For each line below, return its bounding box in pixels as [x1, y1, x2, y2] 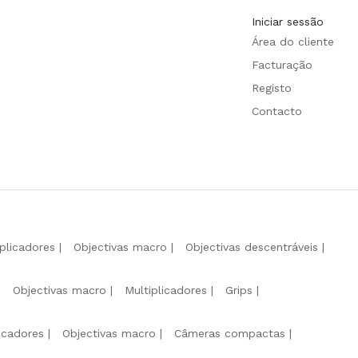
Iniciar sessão [252, 14, 324, 28]
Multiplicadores [125, 283, 207, 296]
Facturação [252, 58, 312, 71]
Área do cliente [252, 34, 334, 48]
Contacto [252, 104, 302, 117]
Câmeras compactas [174, 326, 285, 340]
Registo [252, 81, 292, 94]
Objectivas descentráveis [185, 240, 318, 253]
